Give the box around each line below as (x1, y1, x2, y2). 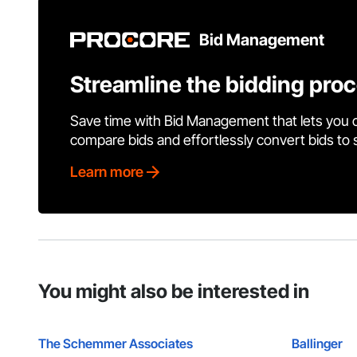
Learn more (70, 163, 143, 181)
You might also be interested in (38, 280, 309, 304)
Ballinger (292, 335, 343, 352)
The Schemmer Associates (38, 335, 193, 352)
